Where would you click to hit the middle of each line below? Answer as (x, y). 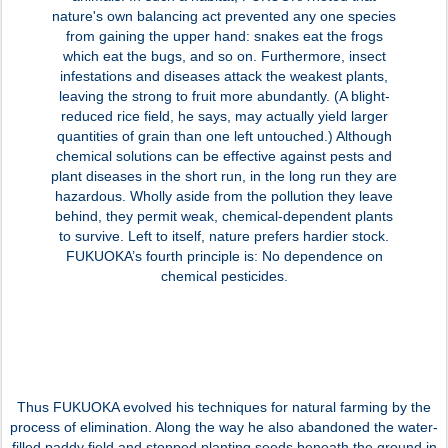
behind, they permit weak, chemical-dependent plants (224, 215)
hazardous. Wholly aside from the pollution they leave (224, 195)
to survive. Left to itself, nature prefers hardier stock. (224, 235)
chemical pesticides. (224, 275)
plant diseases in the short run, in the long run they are (224, 175)
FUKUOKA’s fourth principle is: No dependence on (224, 255)
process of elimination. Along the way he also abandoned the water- (224, 426)
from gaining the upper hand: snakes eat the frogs (224, 35)
